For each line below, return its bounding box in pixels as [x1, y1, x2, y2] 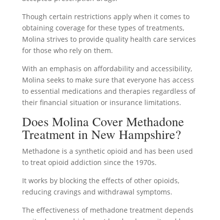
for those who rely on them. [22, 45, 113, 55]
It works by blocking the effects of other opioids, [22, 175, 179, 185]
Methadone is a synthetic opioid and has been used [22, 146, 193, 156]
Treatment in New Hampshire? [22, 125, 181, 142]
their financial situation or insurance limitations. [22, 97, 181, 107]
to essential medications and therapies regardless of [22, 86, 195, 96]
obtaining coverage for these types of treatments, [22, 23, 184, 32]
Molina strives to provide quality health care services [22, 34, 196, 44]
